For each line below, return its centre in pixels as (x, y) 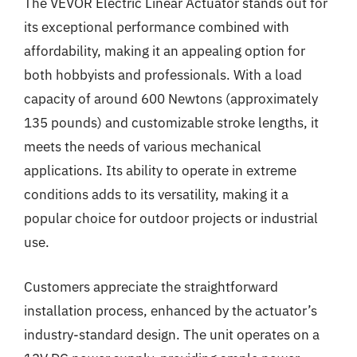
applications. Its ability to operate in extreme (160, 171)
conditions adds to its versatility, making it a (156, 194)
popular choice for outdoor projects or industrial (171, 218)
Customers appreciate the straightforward (151, 286)
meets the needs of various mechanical (143, 147)
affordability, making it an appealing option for (165, 51)
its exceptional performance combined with (157, 27)
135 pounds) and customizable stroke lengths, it (171, 123)
